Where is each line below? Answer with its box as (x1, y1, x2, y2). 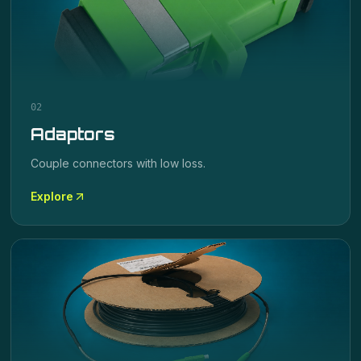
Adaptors (31, 124, 115, 144)
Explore (31, 189, 74, 203)
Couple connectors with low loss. (31, 156, 206, 170)
